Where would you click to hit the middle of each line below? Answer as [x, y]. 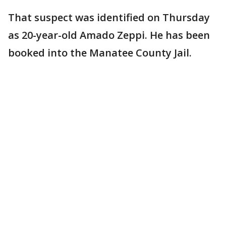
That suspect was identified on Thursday [109, 17]
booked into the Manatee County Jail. [101, 53]
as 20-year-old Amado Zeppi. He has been [109, 35]
